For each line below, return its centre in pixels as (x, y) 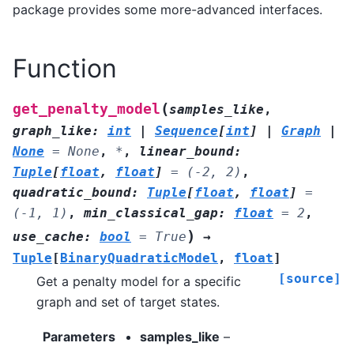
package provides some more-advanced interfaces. (168, 10)
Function (65, 69)
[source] (310, 278)
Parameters (79, 337)
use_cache (48, 236)
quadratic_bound (72, 192)
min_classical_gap (151, 213)
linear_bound (186, 151)
